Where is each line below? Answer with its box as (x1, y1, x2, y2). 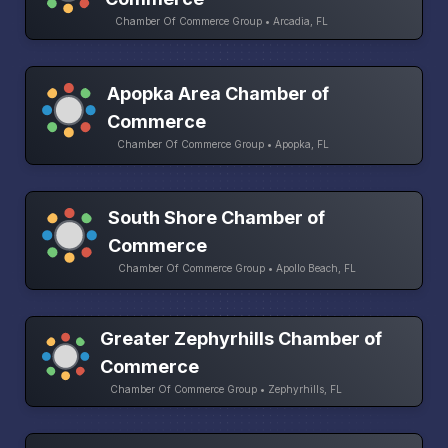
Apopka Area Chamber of (107, 82, 330, 104)
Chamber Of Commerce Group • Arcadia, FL (114, 14, 328, 27)
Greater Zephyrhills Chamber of (99, 328, 382, 350)
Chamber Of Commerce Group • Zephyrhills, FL (109, 383, 342, 396)
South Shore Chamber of (108, 207, 326, 229)
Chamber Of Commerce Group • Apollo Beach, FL (118, 262, 357, 275)
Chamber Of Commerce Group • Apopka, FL (117, 137, 330, 150)
